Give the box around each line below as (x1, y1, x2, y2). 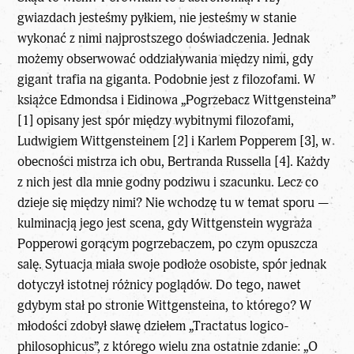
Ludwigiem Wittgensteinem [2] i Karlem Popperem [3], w (17, 133, 332, 150)
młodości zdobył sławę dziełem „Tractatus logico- (17, 318, 290, 335)
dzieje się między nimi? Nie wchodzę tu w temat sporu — (17, 194, 330, 212)
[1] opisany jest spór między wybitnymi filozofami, (17, 112, 295, 130)
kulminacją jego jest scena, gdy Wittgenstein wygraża (17, 215, 313, 232)
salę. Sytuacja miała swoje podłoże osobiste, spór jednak (17, 256, 327, 273)
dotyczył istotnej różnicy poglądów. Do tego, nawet (17, 277, 302, 294)
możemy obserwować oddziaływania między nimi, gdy (17, 51, 314, 68)
